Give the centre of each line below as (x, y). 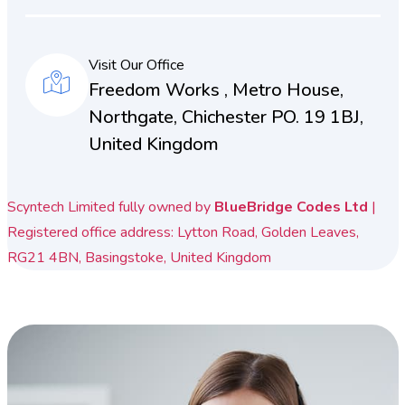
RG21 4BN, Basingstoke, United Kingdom (139, 257)
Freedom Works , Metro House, (216, 89)
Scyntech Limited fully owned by (110, 207)
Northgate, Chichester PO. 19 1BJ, (226, 117)
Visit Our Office (136, 65)
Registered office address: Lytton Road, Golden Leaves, (183, 232)
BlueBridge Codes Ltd (291, 207)
